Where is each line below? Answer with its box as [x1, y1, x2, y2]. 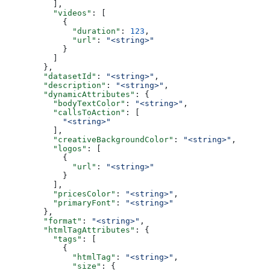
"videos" [5, 8, 92, 18]
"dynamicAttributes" [5, 90, 135, 99]
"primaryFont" [5, 198, 116, 208]
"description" [5, 81, 106, 90]
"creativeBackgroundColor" [5, 135, 174, 145]
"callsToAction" [5, 108, 125, 118]
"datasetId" [5, 72, 96, 81]
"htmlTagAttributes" [5, 225, 135, 235]
